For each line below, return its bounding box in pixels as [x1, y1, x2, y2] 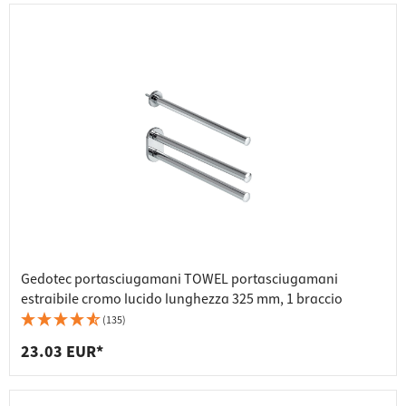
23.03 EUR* [21, 341, 103, 364]
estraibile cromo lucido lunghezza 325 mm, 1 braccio [21, 289, 343, 310]
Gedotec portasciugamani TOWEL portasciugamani [21, 269, 338, 290]
